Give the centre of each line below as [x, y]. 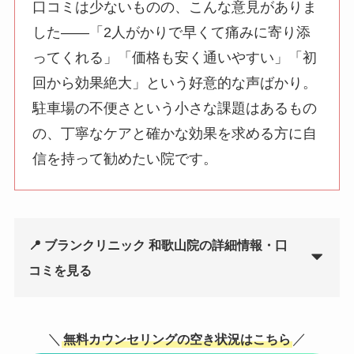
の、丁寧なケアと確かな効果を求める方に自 [175, 134]
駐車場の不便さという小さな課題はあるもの [175, 109]
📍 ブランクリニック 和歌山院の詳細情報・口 [158, 245]
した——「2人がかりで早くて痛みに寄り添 [172, 33]
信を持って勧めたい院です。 [125, 159]
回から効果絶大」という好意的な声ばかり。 [175, 83]
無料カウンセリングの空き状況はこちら [177, 339]
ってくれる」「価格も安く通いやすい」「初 [175, 58]
